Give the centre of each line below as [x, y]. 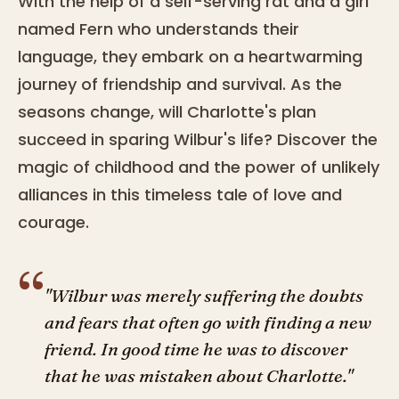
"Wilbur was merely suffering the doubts [204, 296]
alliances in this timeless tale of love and [180, 195]
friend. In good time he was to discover [196, 349]
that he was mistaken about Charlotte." [199, 376]
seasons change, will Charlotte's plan [167, 112]
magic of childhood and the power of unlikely [199, 167]
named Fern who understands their [159, 29]
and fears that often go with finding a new [208, 322]
